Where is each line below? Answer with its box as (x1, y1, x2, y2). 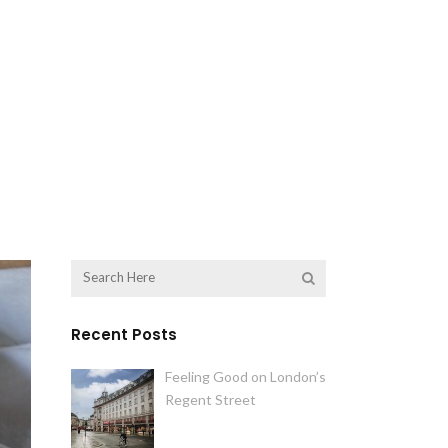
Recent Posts (71, 324, 177, 345)
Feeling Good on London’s (164, 368, 326, 385)
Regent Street (164, 391, 256, 408)
